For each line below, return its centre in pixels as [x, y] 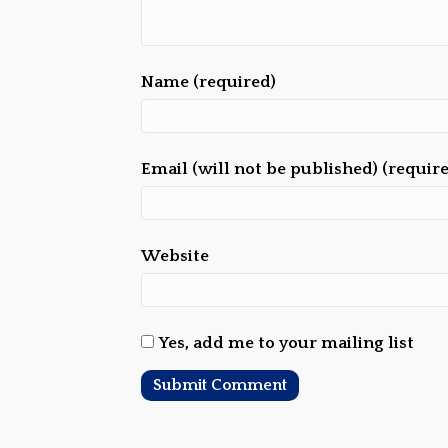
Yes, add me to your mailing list [284, 343]
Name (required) [208, 82]
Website [175, 256]
